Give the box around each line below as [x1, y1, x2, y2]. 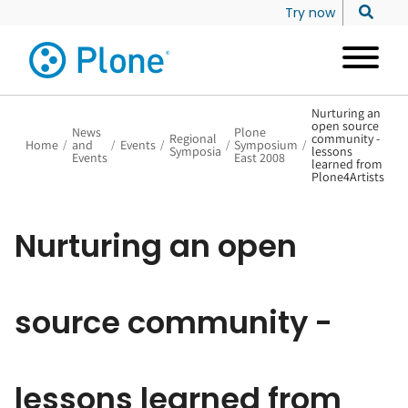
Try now [285, 4, 335, 22]
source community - [15, 301, 332, 344]
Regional [168, 130, 217, 147]
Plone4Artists [311, 168, 384, 185]
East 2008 [234, 149, 286, 166]
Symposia [168, 143, 221, 159]
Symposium [234, 137, 299, 153]
